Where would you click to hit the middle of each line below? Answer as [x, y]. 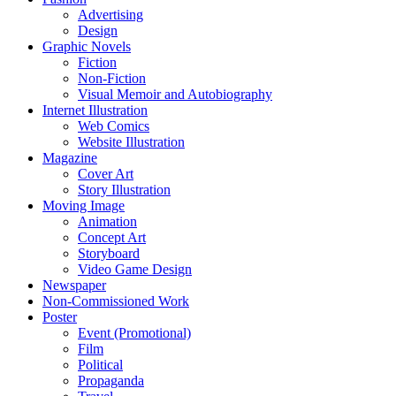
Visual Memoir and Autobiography [175, 94]
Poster [60, 316]
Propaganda [111, 380]
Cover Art [106, 173]
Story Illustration [124, 189]
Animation [107, 221]
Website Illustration [131, 141]
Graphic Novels [87, 46]
